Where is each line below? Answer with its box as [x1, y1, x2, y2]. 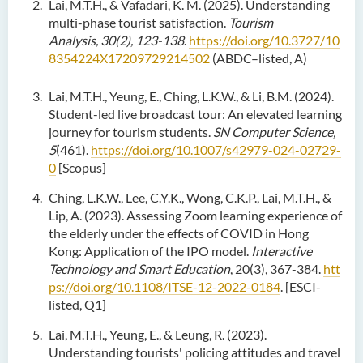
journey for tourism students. [49, 124, 211, 139]
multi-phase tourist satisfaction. [49, 15, 226, 30]
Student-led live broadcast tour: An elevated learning [49, 106, 342, 122]
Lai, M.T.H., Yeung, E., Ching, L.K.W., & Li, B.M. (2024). [49, 88, 334, 104]
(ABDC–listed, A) [210, 50, 307, 66]
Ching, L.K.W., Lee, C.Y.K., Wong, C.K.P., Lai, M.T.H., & [49, 190, 331, 205]
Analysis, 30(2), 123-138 [49, 32, 184, 48]
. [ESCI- [280, 279, 321, 294]
